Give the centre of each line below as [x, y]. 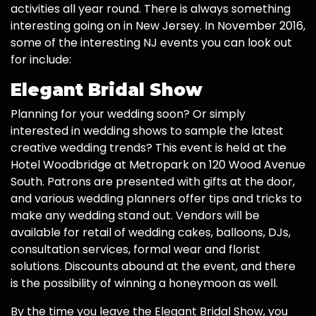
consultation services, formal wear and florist [135, 250]
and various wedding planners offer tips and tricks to [156, 199]
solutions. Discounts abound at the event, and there [153, 267]
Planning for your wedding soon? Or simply [128, 114]
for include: [41, 60]
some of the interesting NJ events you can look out [151, 43]
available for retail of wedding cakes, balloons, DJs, [151, 233]
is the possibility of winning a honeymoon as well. [144, 284]
